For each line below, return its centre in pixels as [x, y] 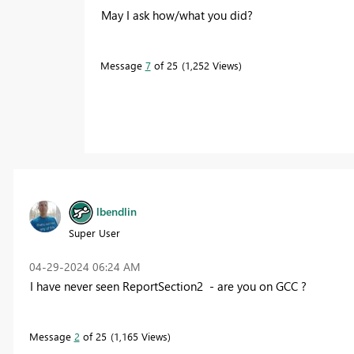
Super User [94, 232]
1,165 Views [140, 336]
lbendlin [116, 211]
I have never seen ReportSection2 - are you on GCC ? [168, 286]
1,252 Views [211, 65]
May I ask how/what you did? [177, 15]
